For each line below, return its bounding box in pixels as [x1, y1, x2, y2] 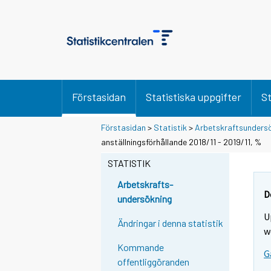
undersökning [117, 193, 172, 205]
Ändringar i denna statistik [117, 217, 224, 229]
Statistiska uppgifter [146, 90, 241, 103]
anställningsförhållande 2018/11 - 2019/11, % [101, 136, 261, 147]
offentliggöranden [117, 256, 190, 268]
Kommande [117, 241, 165, 253]
